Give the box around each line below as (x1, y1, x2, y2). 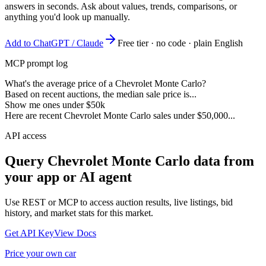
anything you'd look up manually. (5, 12, 130, 23)
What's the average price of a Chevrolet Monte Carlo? (5, 78, 206, 89)
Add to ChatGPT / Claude (5, 38, 103, 49)
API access (5, 131, 46, 141)
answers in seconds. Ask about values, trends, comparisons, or (5, 1, 237, 12)
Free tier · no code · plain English (118, 38, 243, 49)
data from (190, 153, 254, 169)
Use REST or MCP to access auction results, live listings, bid (5, 197, 233, 208)
